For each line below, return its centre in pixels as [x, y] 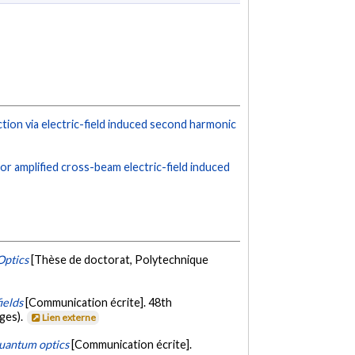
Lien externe [69, 317]
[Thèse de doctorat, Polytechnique [120, 260]
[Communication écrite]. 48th [99, 302]
